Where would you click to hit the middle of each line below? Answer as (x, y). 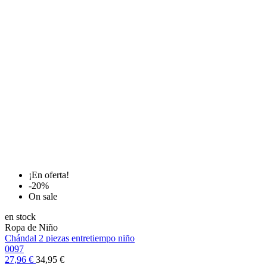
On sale (43, 197)
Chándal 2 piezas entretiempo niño (70, 238)
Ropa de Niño (31, 228)
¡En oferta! (49, 175)
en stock (20, 217)
